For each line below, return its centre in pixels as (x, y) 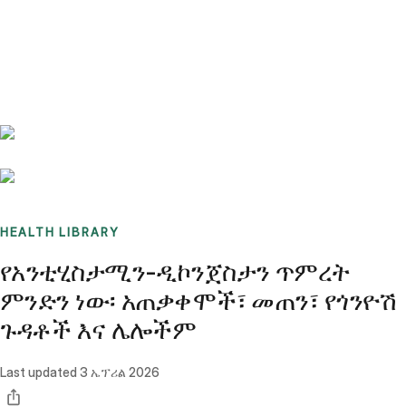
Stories (113, 23)
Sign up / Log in (91, 44)
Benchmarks (58, 23)
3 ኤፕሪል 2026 (120, 372)
